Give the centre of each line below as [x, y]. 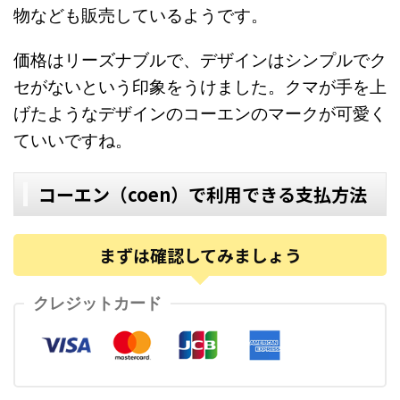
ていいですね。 [73, 140]
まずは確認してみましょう [200, 254]
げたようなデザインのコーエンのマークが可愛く [200, 113]
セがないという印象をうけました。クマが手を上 [200, 87]
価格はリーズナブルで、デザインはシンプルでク [200, 60]
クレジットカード [97, 304]
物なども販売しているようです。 [141, 15]
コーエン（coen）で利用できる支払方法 [203, 194]
